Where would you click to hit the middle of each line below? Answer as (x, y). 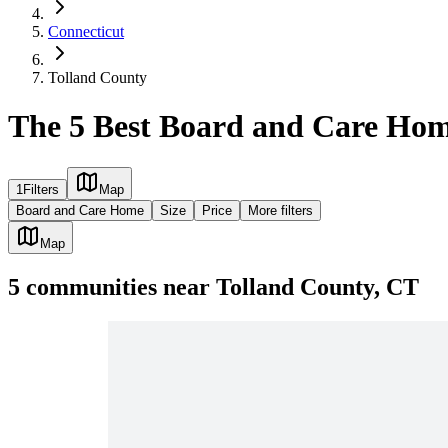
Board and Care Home (80, 210)
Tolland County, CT (317, 286)
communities (88, 286)
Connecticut (86, 31)
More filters (280, 210)
